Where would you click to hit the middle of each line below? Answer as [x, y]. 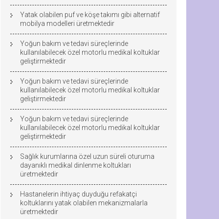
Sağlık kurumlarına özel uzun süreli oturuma [87, 156]
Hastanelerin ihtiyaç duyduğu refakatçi [78, 194]
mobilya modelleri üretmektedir [67, 23]
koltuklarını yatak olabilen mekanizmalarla [84, 203]
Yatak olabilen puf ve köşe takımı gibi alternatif [90, 15]
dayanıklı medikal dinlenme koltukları [76, 165]
